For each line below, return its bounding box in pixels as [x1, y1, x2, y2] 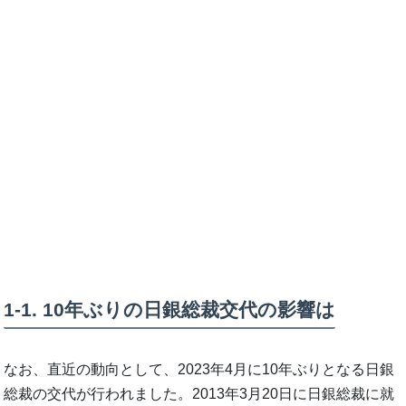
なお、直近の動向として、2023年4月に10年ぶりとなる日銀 [4, 362, 395, 378]
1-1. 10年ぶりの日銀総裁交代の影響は [4, 298, 336, 320]
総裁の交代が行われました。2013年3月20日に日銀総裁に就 [4, 386, 395, 402]
